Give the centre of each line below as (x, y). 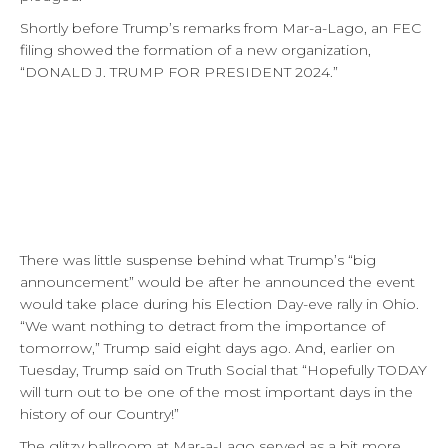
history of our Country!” (99, 413)
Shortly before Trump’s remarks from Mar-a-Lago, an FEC (220, 27)
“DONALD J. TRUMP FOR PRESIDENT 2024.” (179, 71)
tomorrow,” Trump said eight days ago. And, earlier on (207, 347)
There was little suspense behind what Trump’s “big (198, 259)
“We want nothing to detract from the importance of (202, 325)
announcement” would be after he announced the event (217, 281)
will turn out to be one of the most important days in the (216, 391)
